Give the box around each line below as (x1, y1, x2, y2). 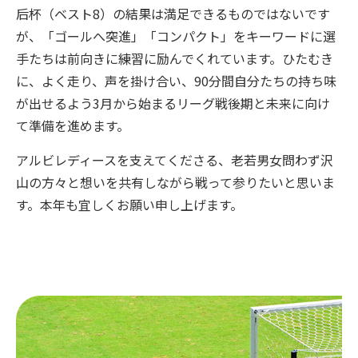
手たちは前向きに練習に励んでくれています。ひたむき (16, 48, 333, 68)
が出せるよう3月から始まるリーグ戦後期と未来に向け (16, 93, 330, 113)
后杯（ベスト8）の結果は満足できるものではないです (16, 3, 330, 23)
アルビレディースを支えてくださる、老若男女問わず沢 (16, 149, 333, 169)
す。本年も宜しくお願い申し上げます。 (16, 194, 243, 214)
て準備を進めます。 (16, 115, 129, 135)
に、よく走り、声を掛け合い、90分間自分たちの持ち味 (16, 70, 336, 90)
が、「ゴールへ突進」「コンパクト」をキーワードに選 (16, 26, 336, 46)
